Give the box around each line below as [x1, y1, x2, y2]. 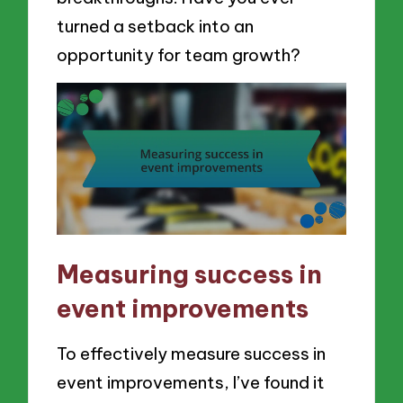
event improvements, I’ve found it [57, 372, 326, 394]
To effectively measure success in [57, 343, 327, 365]
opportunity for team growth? [57, 43, 301, 66]
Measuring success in [57, 257, 323, 290]
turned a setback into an [57, 14, 255, 37]
